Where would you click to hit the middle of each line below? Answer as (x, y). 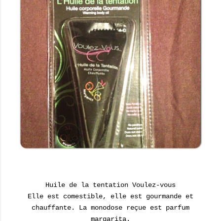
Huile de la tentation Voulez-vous (110, 185)
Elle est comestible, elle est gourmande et (110, 196)
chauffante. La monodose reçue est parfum (110, 208)
